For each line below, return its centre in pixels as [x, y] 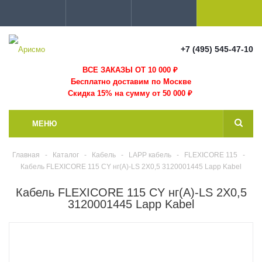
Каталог [65, 155]
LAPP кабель [150, 155]
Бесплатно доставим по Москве [131, 82]
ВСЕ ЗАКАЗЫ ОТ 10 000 [126, 70]
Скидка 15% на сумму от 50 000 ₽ [131, 93]
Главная [26, 155]
